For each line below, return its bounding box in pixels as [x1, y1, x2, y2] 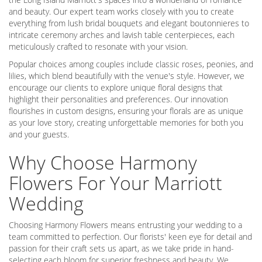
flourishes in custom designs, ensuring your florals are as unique [9, 105, 243, 117]
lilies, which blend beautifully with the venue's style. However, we [9, 70, 244, 82]
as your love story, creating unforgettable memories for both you [9, 117, 243, 129]
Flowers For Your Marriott [9, 170, 222, 196]
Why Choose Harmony [9, 150, 197, 175]
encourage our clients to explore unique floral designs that [9, 82, 223, 94]
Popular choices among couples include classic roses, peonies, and [9, 58, 253, 70]
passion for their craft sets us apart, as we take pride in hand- [9, 243, 234, 254]
